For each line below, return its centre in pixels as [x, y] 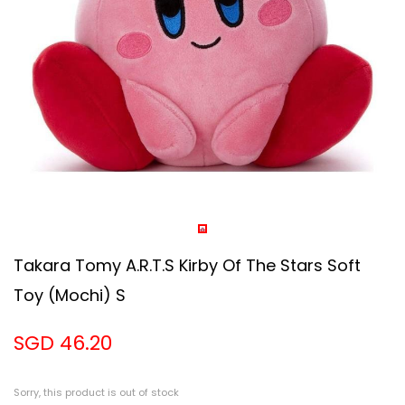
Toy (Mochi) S [70, 295]
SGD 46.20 [63, 343]
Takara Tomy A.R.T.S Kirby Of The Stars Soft [187, 265]
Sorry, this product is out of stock [96, 392]
